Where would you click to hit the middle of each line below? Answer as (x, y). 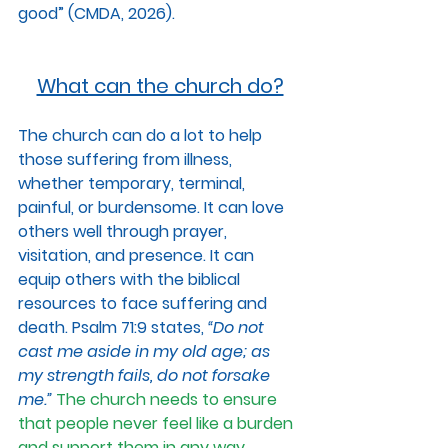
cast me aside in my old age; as (146, 352)
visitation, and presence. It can (138, 256)
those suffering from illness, (127, 160)
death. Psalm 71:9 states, (113, 328)
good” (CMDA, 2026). (96, 14)
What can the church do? (160, 86)
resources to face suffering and (144, 304)
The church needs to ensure (168, 400)
